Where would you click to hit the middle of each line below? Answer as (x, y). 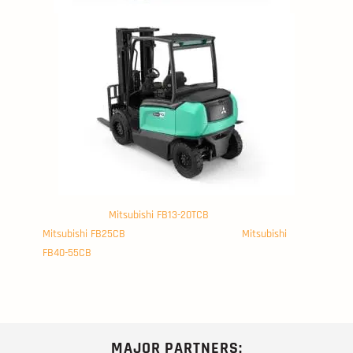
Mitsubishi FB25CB (84, 234)
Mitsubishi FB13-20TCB (160, 215)
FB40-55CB (67, 253)
